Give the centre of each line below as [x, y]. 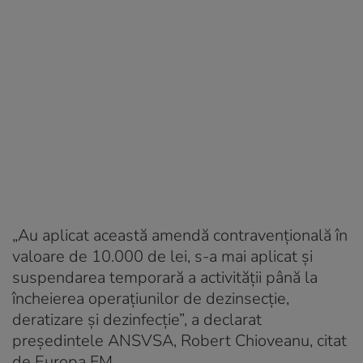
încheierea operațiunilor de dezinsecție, [151, 298]
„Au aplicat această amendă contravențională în [180, 235]
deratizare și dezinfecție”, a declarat [137, 319]
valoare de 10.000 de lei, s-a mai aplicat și [162, 256]
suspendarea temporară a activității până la [165, 277]
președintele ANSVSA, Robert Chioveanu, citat [179, 340]
